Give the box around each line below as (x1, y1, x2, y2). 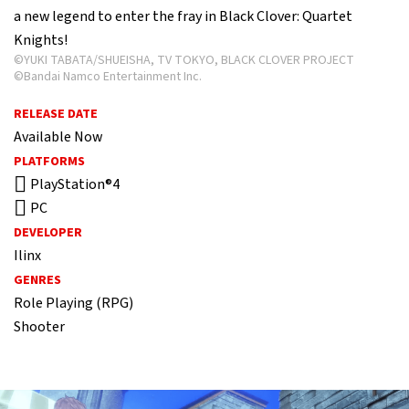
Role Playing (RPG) (14, 293, 133, 313)
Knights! (14, 30, 70, 50)
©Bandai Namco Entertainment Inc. (14, 68, 207, 86)
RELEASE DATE (14, 105, 98, 123)
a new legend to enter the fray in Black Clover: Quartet (14, 6, 352, 26)
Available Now (14, 127, 102, 147)
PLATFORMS (14, 152, 85, 171)
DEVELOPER (14, 224, 82, 242)
